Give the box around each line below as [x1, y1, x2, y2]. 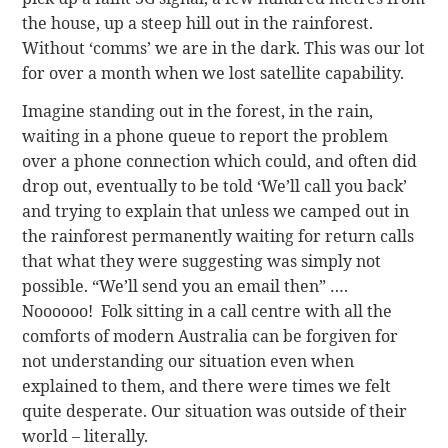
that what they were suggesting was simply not [22, 249, 382, 272]
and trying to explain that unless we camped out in [22, 199, 410, 222]
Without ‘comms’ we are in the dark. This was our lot [22, 37, 426, 60]
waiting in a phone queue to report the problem [22, 124, 389, 147]
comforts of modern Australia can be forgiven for [22, 324, 399, 347]
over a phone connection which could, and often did [22, 149, 418, 172]
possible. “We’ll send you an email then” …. [22, 274, 349, 297]
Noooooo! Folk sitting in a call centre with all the [22, 299, 393, 322]
